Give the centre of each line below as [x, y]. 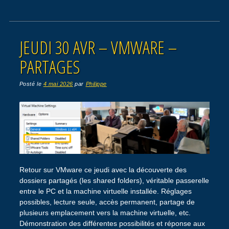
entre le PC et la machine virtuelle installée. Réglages [105, 191]
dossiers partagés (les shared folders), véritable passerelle [114, 180]
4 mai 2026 [58, 84]
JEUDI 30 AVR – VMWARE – [98, 48]
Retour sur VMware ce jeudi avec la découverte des [103, 169]
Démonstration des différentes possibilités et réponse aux [112, 223]
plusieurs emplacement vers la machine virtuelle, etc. [105, 212]
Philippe [96, 84]
